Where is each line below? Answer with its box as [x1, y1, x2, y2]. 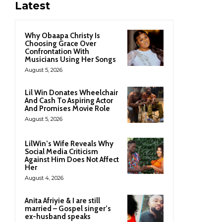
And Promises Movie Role [25, 104, 110, 113]
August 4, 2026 [25, 174, 63, 181]
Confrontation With [25, 47, 89, 56]
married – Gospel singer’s [25, 204, 111, 213]
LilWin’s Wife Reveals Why [25, 139, 113, 148]
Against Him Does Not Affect [25, 155, 119, 164]
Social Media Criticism [25, 147, 98, 156]
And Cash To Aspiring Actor [25, 96, 113, 105]
